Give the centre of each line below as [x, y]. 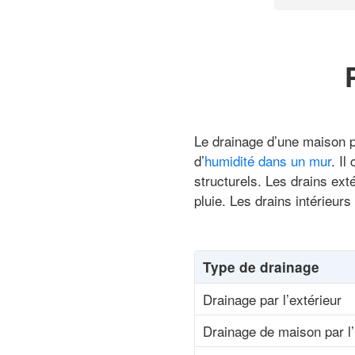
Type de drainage [261, 267]
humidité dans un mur [267, 160]
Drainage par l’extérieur [272, 300]
